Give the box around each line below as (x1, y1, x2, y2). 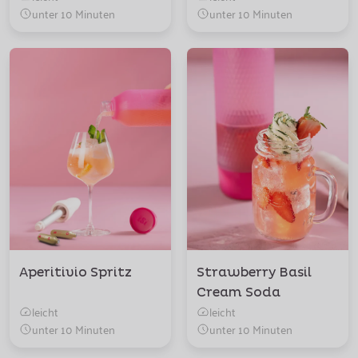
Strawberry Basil (197, 264, 312, 280)
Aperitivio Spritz (19, 264, 132, 280)
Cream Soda (197, 284, 280, 300)
